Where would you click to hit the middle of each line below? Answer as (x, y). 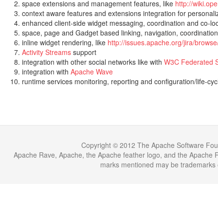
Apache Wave (92, 71)
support (84, 52)
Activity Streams (46, 52)
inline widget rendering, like (65, 42)
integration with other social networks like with (93, 62)
